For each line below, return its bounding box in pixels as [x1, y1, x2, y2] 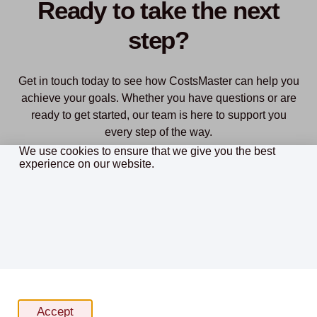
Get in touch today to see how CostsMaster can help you [18, 75, 299, 88]
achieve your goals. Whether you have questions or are [21, 92, 296, 105]
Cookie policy [24, 300, 93, 313]
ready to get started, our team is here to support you [30, 109, 287, 122]
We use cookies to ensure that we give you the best [18, 145, 275, 158]
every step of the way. [105, 126, 212, 139]
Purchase [204, 165, 254, 179]
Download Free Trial [55, 166, 161, 180]
